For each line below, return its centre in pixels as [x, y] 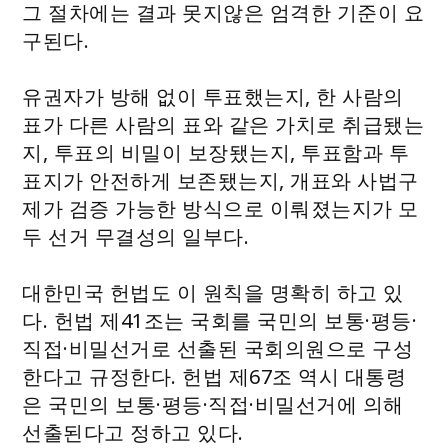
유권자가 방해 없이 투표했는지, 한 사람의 [213, 97]
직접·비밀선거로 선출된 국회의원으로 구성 [218, 349]
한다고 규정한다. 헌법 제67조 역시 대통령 [214, 377]
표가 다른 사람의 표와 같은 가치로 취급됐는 [223, 125]
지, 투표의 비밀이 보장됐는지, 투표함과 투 [216, 153]
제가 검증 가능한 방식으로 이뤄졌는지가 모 [220, 209]
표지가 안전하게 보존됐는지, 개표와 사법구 [220, 181]
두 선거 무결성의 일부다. [136, 237]
